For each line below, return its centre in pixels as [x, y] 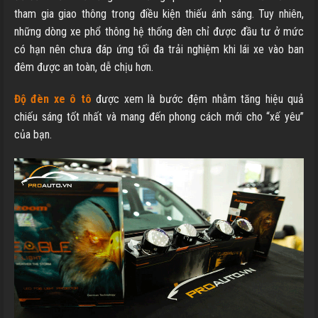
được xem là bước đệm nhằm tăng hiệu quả [198, 99]
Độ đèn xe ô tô [53, 99]
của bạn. [33, 135]
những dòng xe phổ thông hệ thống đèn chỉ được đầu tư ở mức [159, 31]
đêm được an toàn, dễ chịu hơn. [85, 67]
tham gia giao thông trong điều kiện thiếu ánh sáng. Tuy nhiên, [159, 13]
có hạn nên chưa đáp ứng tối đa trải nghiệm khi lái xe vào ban [159, 49]
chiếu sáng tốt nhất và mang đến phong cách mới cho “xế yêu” [159, 117]
